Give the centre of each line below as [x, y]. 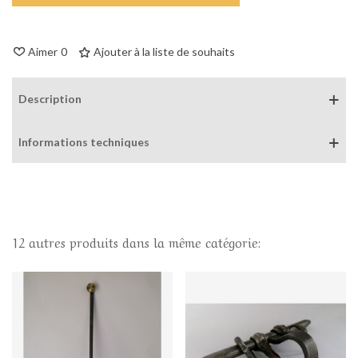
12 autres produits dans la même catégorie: [136, 242]
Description [50, 99]
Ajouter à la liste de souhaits [164, 52]
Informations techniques [84, 142]
